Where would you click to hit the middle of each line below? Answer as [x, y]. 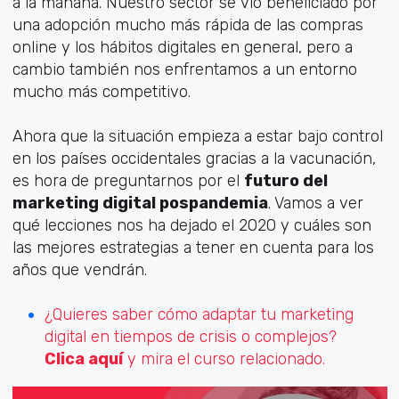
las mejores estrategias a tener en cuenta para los [193, 248]
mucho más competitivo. [101, 92]
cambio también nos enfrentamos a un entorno [184, 69]
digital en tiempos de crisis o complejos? [190, 337]
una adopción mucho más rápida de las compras [187, 25]
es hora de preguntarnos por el [128, 181]
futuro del [285, 181]
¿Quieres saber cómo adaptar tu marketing [199, 315]
